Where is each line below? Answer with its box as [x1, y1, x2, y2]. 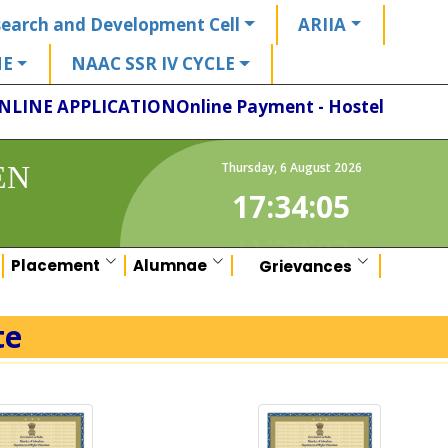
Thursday [220, 158, 274, 176]
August [289, 158, 331, 176]
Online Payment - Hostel [176, 94, 385, 118]
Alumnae [133, 255, 208, 277]
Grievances [258, 255, 352, 277]
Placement [11, 255, 101, 277]
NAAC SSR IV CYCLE [71, 52, 236, 76]
